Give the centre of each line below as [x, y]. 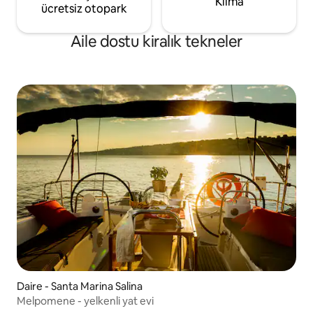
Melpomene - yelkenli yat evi [85, 300]
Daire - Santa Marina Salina [80, 286]
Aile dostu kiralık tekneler [156, 41]
